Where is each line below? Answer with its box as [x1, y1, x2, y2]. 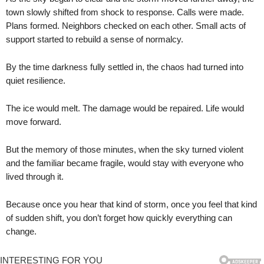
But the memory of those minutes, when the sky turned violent [6, 144, 243, 154]
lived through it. [6, 171, 64, 181]
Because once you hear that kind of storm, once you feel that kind [6, 199, 257, 209]
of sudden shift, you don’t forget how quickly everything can [6, 213, 232, 223]
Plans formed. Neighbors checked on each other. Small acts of [6, 21, 246, 31]
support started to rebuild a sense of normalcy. [6, 34, 183, 44]
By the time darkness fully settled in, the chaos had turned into [6, 62, 243, 72]
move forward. [6, 117, 61, 127]
